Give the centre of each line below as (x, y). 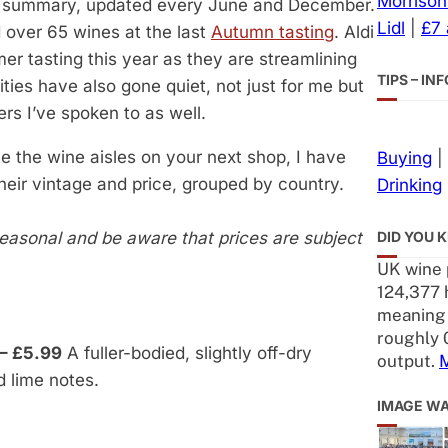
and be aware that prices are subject (214, 238)
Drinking (409, 185)
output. (408, 361)
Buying (404, 158)
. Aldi (354, 32)
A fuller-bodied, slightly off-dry (187, 353)
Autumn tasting (272, 32)
